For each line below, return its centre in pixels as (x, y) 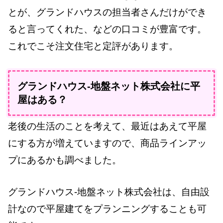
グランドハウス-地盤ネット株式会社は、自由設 (109, 192)
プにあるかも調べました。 (65, 160)
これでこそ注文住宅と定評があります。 (93, 46)
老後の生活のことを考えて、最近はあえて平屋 (107, 126)
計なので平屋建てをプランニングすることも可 (107, 209)
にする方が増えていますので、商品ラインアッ (107, 143)
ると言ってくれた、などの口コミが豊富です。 (107, 29)
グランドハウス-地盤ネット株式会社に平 (109, 86)
